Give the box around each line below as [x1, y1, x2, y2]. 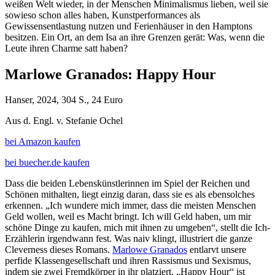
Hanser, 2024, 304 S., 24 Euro [5, 95, 123, 106]
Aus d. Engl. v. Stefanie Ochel [5, 115, 123, 126]
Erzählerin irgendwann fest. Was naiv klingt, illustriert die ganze [5, 233, 252, 244]
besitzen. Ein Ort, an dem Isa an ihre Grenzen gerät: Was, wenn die [5, 31, 265, 42]
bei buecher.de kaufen [5, 157, 90, 168]
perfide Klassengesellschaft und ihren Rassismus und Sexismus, [5, 255, 251, 266]
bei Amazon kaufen [5, 136, 80, 147]
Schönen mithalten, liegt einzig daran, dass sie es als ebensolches [5, 189, 255, 200]
